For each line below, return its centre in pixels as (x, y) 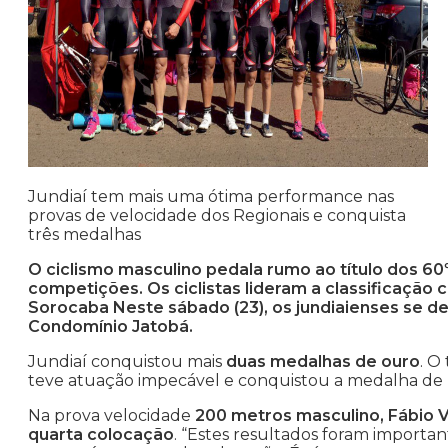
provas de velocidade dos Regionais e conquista (217, 216)
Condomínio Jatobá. (110, 327)
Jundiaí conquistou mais (127, 362)
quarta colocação (101, 435)
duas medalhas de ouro (323, 362)
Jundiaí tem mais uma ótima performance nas (211, 197)
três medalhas (84, 235)
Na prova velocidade (111, 416)
